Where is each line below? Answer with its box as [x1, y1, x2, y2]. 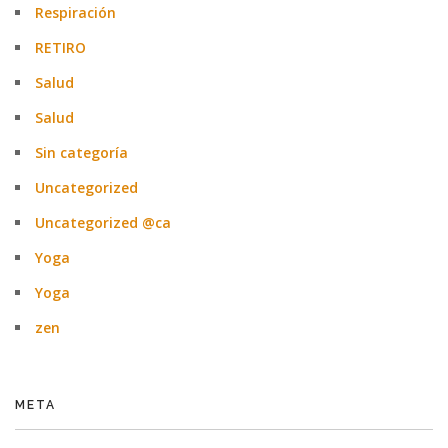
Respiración [35, 3, 116, 22]
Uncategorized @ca [35, 213, 171, 232]
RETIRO [35, 38, 86, 57]
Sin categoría [35, 143, 128, 162]
